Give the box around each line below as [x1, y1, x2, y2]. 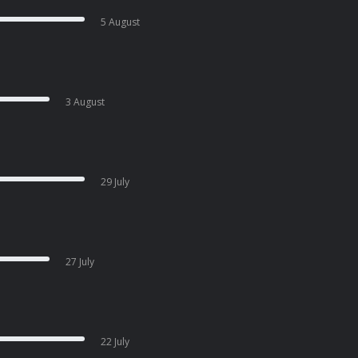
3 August [66, 95, 105, 109]
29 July [101, 175, 129, 189]
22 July [101, 335, 129, 348]
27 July [66, 255, 95, 268]
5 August [101, 15, 140, 29]
